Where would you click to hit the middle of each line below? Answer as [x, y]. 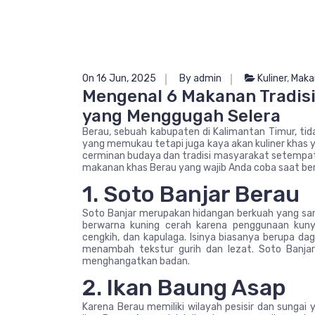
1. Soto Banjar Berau [191, 194]
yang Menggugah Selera [181, 116]
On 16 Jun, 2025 [119, 78]
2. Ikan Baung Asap [184, 288]
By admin [200, 78]
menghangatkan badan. [136, 261]
